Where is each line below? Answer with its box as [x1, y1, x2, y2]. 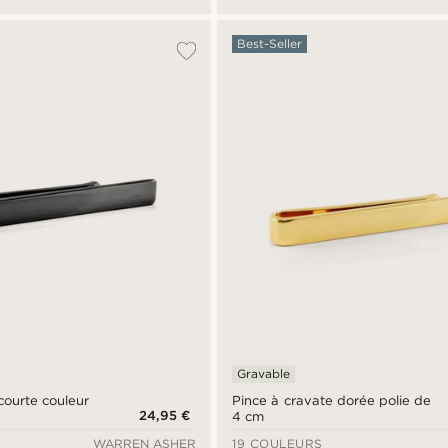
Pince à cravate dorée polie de [232, 392, 431, 408]
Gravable [237, 365, 291, 381]
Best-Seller [237, 36, 303, 52]
